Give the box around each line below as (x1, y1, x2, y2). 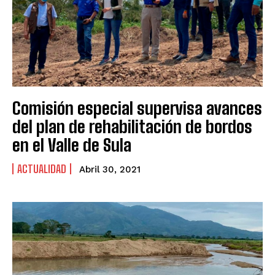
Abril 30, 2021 (79, 163, 141, 175)
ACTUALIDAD (17, 161, 66, 176)
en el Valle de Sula (12, 134, 131, 155)
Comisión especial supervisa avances (12, 97, 262, 118)
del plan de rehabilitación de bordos (12, 115, 252, 137)
